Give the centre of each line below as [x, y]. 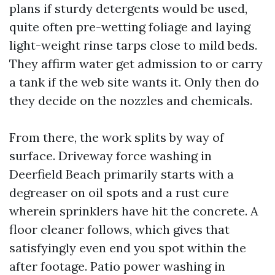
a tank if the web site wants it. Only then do [134, 82]
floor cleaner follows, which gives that [119, 229]
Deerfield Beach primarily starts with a [122, 174]
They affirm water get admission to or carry [136, 64]
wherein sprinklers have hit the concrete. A [134, 211]
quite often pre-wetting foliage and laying [130, 27]
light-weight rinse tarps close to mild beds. [133, 45]
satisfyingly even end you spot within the [128, 248]
